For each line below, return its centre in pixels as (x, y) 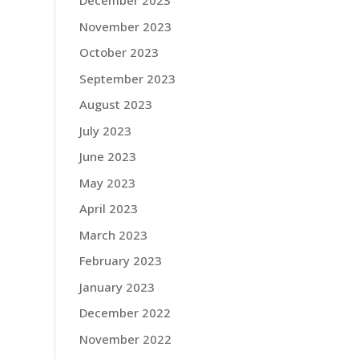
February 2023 (120, 260)
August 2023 (115, 104)
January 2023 (117, 286)
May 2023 (107, 182)
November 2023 (125, 26)
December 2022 (125, 313)
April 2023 (108, 208)
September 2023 (127, 78)
